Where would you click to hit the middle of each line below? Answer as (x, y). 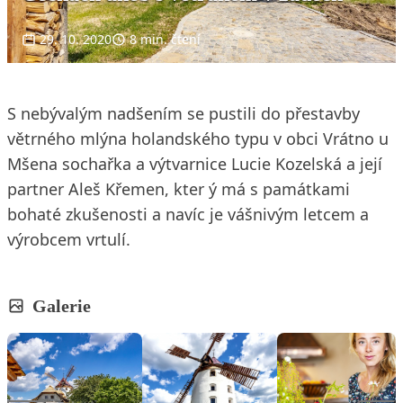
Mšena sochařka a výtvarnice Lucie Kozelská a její (195, 163)
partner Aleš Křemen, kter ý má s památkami (179, 188)
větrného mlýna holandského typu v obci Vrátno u (198, 138)
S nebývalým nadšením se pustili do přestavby (184, 113)
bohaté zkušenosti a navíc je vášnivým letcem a (188, 214)
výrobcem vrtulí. (69, 239)
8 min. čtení (165, 39)
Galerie (62, 305)
